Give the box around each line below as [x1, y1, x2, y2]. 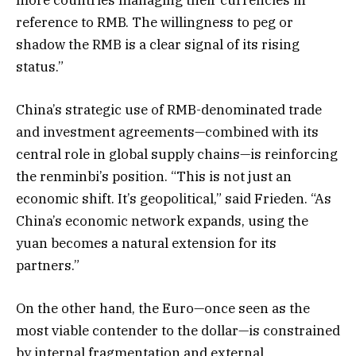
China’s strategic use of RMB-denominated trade [16, 100, 322, 118]
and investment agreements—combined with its [16, 122, 319, 141]
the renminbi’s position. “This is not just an [16, 167, 292, 185]
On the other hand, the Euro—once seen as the [16, 300, 310, 318]
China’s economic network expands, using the [16, 211, 308, 230]
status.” [16, 57, 64, 75]
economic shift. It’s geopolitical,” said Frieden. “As [16, 189, 331, 207]
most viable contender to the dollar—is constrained [16, 322, 340, 340]
